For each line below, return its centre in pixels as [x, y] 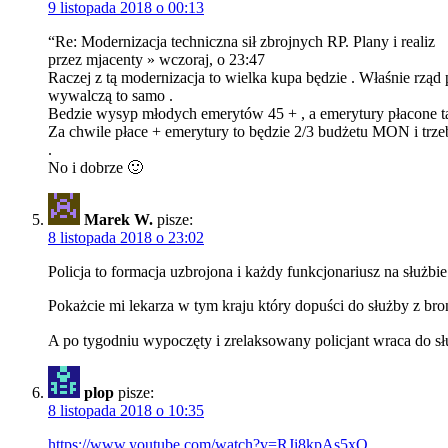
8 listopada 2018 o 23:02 [126, 238]
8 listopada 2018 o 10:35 [126, 411]
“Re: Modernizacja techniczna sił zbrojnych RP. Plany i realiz [241, 42]
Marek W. [118, 220]
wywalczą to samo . [110, 96]
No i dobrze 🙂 [95, 168]
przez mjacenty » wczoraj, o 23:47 [156, 60]
